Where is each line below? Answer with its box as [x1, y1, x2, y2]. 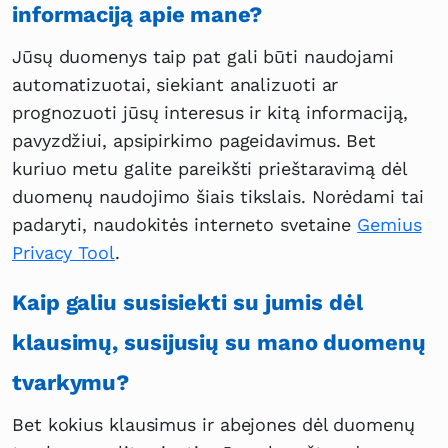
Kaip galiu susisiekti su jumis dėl [12, 290, 363, 316]
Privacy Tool [12, 242, 115, 264]
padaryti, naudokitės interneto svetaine [12, 214, 358, 236]
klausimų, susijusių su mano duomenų [12, 330, 426, 356]
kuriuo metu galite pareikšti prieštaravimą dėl [12, 158, 407, 180]
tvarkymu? [12, 370, 130, 396]
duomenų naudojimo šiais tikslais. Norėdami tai [12, 186, 424, 208]
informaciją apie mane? [12, 2, 262, 28]
